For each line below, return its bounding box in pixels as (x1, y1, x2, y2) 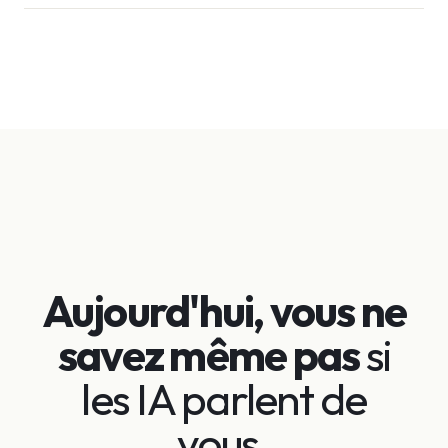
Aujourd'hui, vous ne (41, 282, 407, 338)
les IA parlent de (81, 370, 367, 426)
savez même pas (57, 326, 366, 382)
